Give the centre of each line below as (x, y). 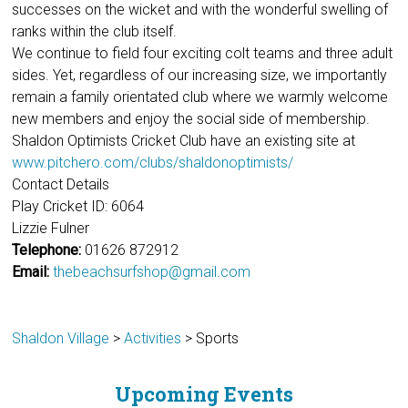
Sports (218, 338)
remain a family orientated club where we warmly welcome (200, 97)
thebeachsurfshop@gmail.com (152, 272)
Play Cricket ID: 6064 (78, 206)
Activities (153, 338)
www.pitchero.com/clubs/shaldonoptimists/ (153, 163)
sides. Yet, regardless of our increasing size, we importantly (200, 75)
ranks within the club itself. (95, 31)
